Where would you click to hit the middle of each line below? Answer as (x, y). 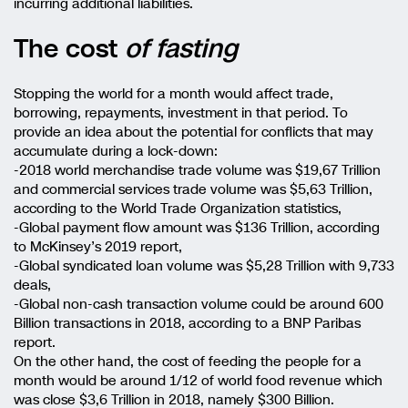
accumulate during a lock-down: (116, 151)
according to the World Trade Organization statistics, (178, 208)
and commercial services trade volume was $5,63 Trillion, (193, 189)
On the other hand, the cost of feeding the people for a (188, 361)
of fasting (178, 48)
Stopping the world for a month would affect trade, (173, 93)
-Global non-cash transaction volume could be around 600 (199, 304)
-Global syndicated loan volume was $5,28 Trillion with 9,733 (204, 265)
